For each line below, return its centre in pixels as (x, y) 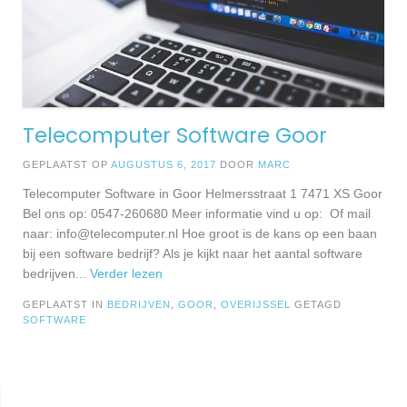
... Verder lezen (119, 274)
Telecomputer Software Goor (175, 136)
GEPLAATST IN (65, 305)
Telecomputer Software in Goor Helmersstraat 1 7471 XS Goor (203, 194)
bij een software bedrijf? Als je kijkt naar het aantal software (193, 254)
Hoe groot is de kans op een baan (278, 234)
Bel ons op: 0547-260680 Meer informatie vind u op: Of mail (197, 214)
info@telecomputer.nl (117, 234)
